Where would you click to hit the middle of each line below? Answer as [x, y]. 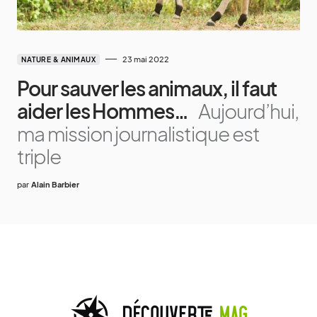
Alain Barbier [55, 184]
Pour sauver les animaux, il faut [147, 88]
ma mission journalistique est [138, 133]
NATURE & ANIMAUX [58, 59]
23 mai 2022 [146, 59]
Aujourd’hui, [248, 110]
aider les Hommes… [106, 110]
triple [39, 156]
